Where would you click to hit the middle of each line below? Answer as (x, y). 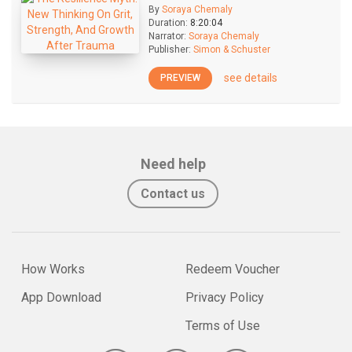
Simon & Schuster (232, 49)
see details (251, 78)
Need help (173, 164)
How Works (53, 269)
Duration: (168, 23)
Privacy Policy (225, 297)
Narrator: (167, 36)
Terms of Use (223, 326)
